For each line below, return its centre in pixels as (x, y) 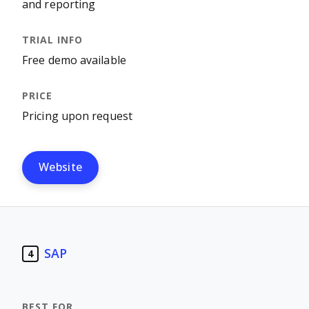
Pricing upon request (77, 116)
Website (61, 167)
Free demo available (74, 60)
